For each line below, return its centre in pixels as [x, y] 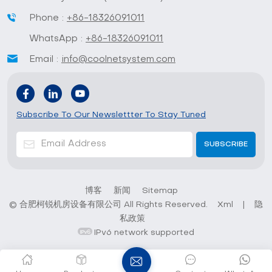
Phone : [48, 18]
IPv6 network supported [144, 233]
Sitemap [160, 191]
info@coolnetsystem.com [118, 59]
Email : [45, 59]
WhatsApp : [57, 39]
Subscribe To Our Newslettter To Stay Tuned [111, 115]
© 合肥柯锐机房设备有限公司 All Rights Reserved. [110, 205]
